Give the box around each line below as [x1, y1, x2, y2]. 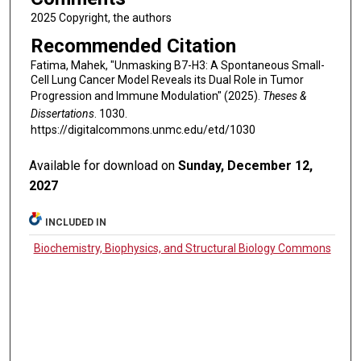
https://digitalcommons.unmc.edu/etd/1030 [30, 123, 255, 137]
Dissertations [30, 107, 94, 121]
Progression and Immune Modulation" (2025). [30, 89, 263, 103]
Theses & [262, 89, 306, 103]
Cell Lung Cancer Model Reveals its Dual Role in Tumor [30, 73, 304, 87]
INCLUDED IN [45, 216, 107, 228]
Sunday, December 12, [178, 157, 313, 173]
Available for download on [29, 157, 179, 173]
